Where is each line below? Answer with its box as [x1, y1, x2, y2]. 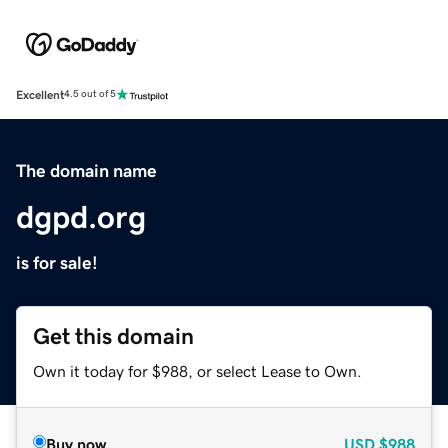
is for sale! [16, 253, 98, 272]
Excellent [16, 88, 64, 101]
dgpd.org [16, 200, 146, 233]
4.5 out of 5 [64, 89, 116, 100]
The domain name [16, 161, 157, 180]
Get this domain [33, 324, 194, 348]
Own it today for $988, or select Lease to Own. [33, 362, 362, 379]
